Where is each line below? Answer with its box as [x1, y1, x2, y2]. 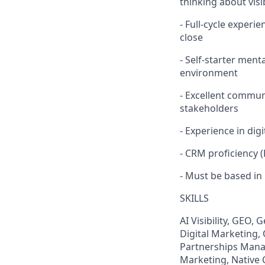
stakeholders [180, 102, 238, 115]
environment [180, 66, 238, 79]
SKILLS [180, 192, 209, 205]
